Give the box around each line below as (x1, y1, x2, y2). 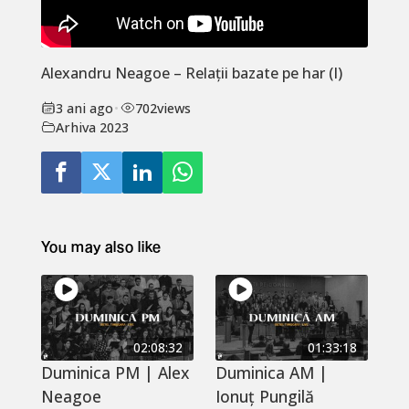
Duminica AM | (215, 362, 328, 383)
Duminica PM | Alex (40, 362, 189, 383)
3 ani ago (55, 99, 113, 117)
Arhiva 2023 (55, 118, 129, 136)
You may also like (40, 236, 162, 255)
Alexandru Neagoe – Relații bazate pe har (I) (40, 62, 342, 83)
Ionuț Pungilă (215, 385, 314, 407)
